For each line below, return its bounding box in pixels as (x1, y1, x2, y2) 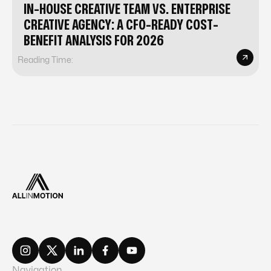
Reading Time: (18, 56, 73, 65)
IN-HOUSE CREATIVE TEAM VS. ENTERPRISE (24, 2, 230, 17)
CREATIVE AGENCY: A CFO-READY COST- (24, 18, 218, 33)
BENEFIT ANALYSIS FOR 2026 (24, 34, 164, 48)
